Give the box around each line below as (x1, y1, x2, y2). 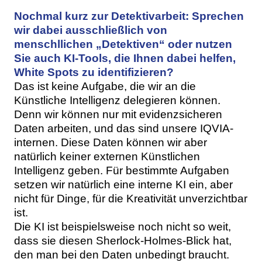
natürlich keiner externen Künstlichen (14, 150, 200, 163)
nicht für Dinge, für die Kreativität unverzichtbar (14, 192, 247, 205)
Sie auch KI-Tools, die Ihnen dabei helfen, (14, 52, 236, 65)
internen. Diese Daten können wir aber (14, 136, 207, 149)
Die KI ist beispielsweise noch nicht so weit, (14, 220, 231, 233)
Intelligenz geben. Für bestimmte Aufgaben (14, 164, 229, 177)
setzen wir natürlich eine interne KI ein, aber (14, 178, 233, 191)
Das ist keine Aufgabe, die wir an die (14, 80, 196, 93)
